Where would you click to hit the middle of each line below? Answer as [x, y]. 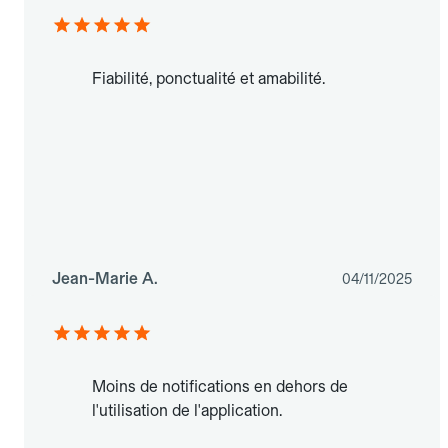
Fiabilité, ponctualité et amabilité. [208, 79]
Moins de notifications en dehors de [220, 387]
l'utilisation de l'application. [187, 411]
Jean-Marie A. [105, 279]
